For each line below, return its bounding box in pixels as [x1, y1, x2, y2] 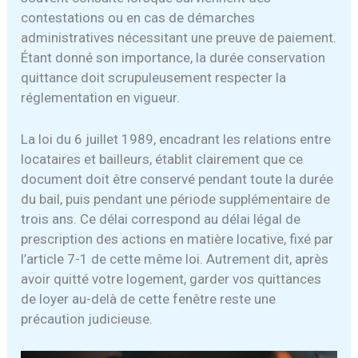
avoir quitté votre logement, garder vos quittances [21, 271, 322, 288]
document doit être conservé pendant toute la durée [21, 171, 334, 188]
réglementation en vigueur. [21, 89, 181, 106]
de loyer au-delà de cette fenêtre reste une [21, 291, 276, 308]
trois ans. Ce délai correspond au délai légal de [21, 211, 301, 228]
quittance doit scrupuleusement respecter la [21, 70, 287, 86]
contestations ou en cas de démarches [21, 10, 256, 26]
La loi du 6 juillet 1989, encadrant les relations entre [21, 131, 332, 148]
